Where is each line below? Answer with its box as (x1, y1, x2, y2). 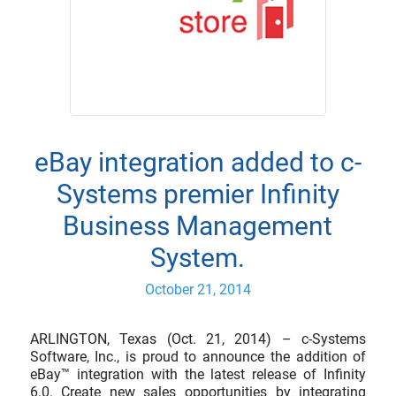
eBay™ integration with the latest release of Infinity (29, 366, 367, 384)
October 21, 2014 (144, 281, 251, 299)
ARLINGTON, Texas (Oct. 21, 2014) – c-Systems (29, 331, 367, 348)
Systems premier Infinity (56, 179, 339, 210)
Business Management (63, 210, 333, 242)
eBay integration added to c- (34, 147, 362, 179)
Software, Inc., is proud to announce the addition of (29, 348, 367, 366)
